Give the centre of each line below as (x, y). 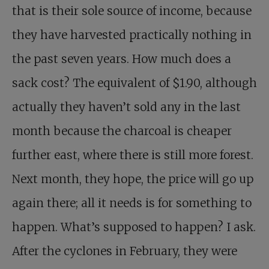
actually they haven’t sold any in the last (126, 107)
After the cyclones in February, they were (125, 251)
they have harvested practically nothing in (132, 35)
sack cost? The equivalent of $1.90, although (134, 83)
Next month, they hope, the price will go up (133, 179)
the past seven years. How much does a (122, 59)
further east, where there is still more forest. (133, 155)
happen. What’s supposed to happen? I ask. (134, 227)
